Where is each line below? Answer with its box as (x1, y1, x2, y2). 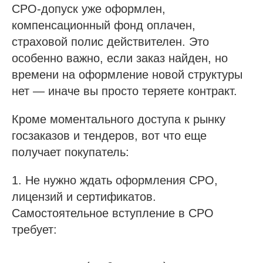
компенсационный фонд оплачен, (12, 19, 195, 32)
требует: (12, 223, 57, 236)
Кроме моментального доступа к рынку (12, 113, 225, 126)
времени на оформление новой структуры (12, 68, 242, 81)
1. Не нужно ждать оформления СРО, (12, 174, 218, 187)
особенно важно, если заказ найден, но (12, 52, 228, 65)
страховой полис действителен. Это (12, 35, 209, 48)
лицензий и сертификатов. (12, 190, 156, 203)
